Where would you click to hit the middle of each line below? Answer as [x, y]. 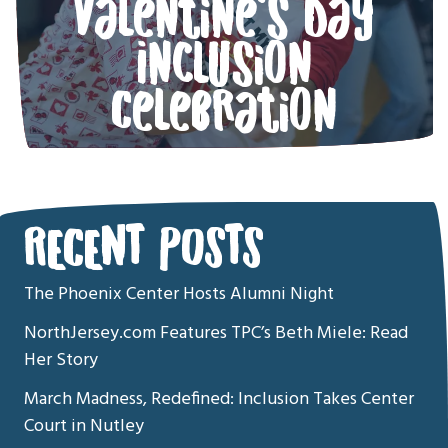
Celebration [224, 112]
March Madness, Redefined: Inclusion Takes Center [219, 399]
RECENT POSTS [144, 248]
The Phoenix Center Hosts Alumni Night [179, 294]
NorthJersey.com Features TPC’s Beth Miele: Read [216, 333]
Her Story [61, 360]
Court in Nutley [84, 426]
